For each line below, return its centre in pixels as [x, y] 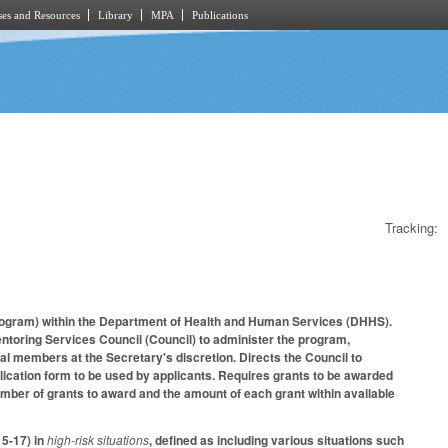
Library [115, 15]
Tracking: [411, 227]
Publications [220, 15]
